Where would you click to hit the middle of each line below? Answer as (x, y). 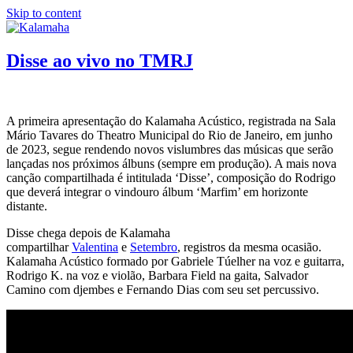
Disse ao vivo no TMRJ (100, 60)
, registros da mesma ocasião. (249, 247)
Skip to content (44, 13)
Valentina (95, 247)
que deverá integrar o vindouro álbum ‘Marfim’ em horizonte (157, 191)
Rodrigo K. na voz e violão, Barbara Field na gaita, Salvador (157, 275)
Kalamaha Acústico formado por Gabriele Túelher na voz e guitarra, (175, 261)
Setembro (154, 247)
